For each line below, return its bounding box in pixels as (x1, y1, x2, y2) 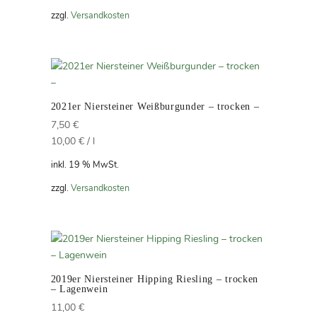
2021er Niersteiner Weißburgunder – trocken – (50, 101, 260, 113)
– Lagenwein (50, 283, 108, 294)
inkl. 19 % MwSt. (50, 158, 119, 171)
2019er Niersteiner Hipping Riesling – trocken (50, 273, 259, 284)
